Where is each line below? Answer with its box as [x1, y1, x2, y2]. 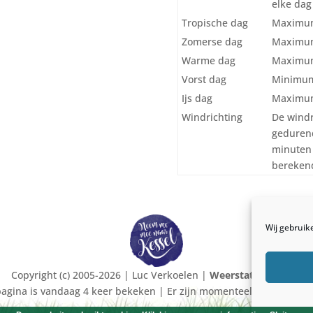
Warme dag [181, 53, 235, 67]
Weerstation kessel [210, 268, 302, 282]
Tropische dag [181, 15, 248, 29]
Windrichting [181, 110, 242, 124]
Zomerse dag [181, 34, 242, 48]
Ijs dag [181, 91, 212, 105]
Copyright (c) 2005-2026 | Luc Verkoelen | [11, 268, 210, 282]
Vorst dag [181, 72, 226, 86]
